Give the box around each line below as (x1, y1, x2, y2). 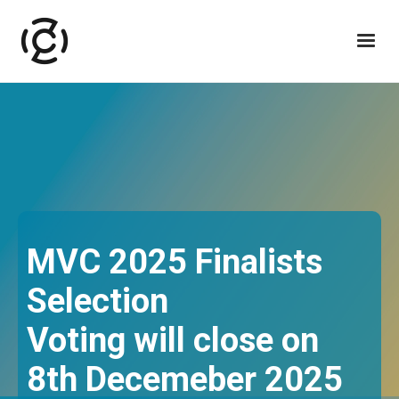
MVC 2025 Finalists (27, 242, 322, 281)
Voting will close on (27, 321, 319, 360)
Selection (27, 281, 168, 321)
